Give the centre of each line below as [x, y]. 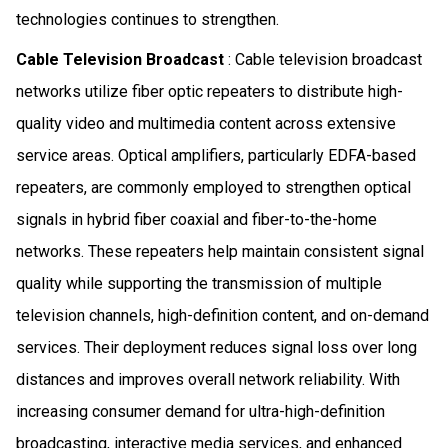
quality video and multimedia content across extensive [206, 123]
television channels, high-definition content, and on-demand [222, 315]
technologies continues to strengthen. [147, 19]
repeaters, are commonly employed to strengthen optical [213, 187]
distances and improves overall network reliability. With [208, 379]
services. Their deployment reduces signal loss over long [216, 347]
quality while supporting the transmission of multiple [199, 283]
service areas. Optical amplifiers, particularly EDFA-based [216, 155]
